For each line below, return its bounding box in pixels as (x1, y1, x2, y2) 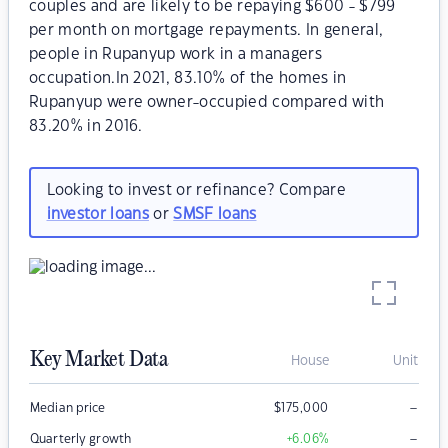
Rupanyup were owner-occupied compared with (29, 95, 385, 110)
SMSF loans (173, 206, 257, 222)
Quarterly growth (30, 433, 132, 446)
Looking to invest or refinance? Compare (46, 182, 346, 198)
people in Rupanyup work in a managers (29, 47, 322, 62)
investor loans (46, 206, 149, 222)
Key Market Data (30, 348, 168, 373)
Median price (30, 402, 106, 415)
